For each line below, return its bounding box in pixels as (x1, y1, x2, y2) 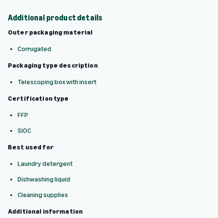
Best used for (8, 143, 54, 151)
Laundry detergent (18, 159, 73, 168)
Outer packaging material (8, 28, 93, 36)
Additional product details (8, 13, 103, 22)
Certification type (8, 94, 69, 103)
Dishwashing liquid (18, 175, 70, 183)
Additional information (8, 207, 83, 216)
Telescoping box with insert (18, 77, 96, 86)
